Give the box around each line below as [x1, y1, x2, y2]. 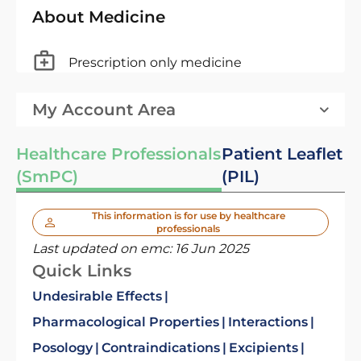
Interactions [228, 314, 308, 330]
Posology [32, 340, 93, 355]
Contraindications [102, 340, 220, 355]
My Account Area [32, 100, 176, 119]
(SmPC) [16, 167, 78, 186]
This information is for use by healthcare [91, 210, 285, 222]
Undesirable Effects [32, 288, 162, 304]
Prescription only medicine [68, 54, 242, 70]
